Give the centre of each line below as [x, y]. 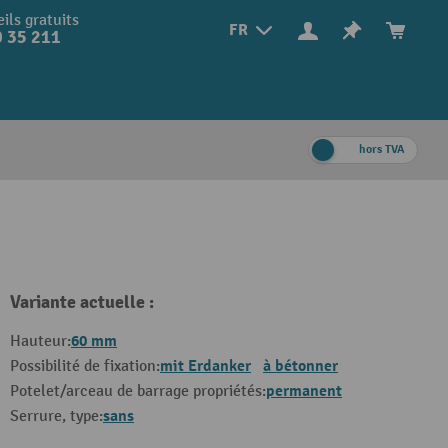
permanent [304, 391]
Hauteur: [40, 341]
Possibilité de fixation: [85, 366]
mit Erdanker [205, 366]
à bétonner [300, 366]
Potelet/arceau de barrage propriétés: [138, 391]
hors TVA [382, 149]
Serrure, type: [56, 416]
